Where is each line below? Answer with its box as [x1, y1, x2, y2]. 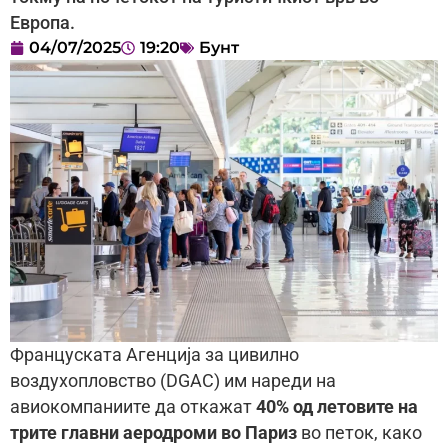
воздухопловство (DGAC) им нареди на [10, 370, 336, 391]
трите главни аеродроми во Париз [10, 422, 297, 443]
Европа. [10, 13, 75, 34]
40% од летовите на [256, 396, 418, 417]
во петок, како [297, 422, 422, 443]
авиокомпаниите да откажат [10, 396, 256, 417]
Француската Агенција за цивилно [10, 344, 299, 365]
